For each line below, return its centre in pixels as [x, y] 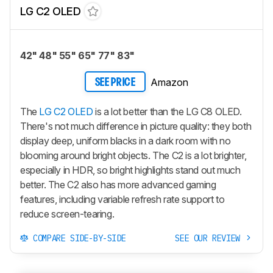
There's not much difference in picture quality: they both [136, 126]
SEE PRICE [115, 83]
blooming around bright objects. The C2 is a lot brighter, [133, 155]
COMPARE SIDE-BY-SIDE [77, 238]
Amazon [169, 83]
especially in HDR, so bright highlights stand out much [130, 170]
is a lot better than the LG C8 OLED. [167, 111]
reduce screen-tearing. [67, 214]
